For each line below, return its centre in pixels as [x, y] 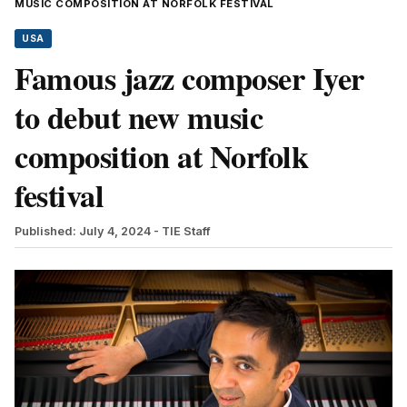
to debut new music [139, 117]
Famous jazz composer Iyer [189, 78]
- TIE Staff [182, 231]
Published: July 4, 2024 [83, 231]
